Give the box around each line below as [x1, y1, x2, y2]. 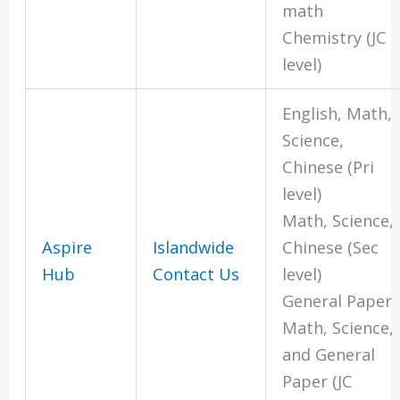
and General [282, 344, 376, 366]
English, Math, [282, 103, 393, 125]
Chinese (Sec [282, 237, 379, 259]
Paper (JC [282, 371, 354, 393]
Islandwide [153, 237, 235, 259]
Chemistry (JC [282, 27, 387, 49]
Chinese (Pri [282, 156, 375, 179]
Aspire [42, 237, 93, 259]
